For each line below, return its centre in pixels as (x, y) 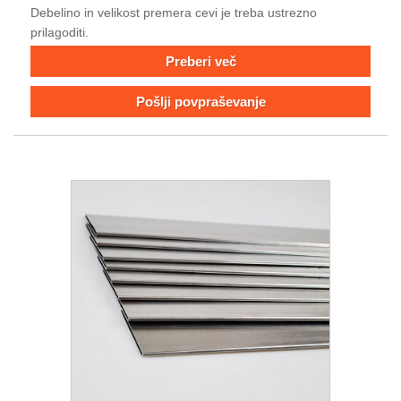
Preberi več (200, 61)
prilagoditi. (60, 33)
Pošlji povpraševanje (200, 102)
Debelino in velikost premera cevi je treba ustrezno (174, 13)
